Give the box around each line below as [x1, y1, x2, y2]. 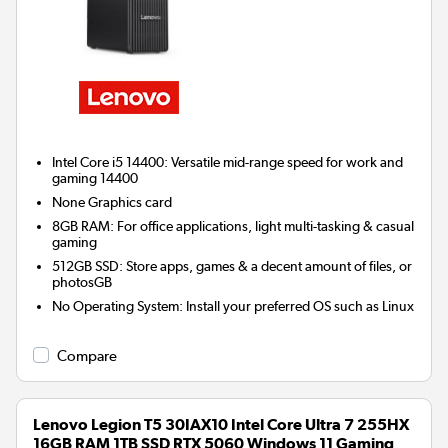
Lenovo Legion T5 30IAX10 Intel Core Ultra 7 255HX [33, 415, 409, 435]
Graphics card [88, 194, 173, 211]
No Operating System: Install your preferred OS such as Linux [52, 298, 415, 315]
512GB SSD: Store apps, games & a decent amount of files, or [52, 258, 413, 275]
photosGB [52, 274, 113, 291]
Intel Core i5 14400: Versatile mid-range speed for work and [52, 154, 404, 171]
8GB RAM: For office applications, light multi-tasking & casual [52, 218, 415, 235]
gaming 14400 [52, 170, 139, 187]
